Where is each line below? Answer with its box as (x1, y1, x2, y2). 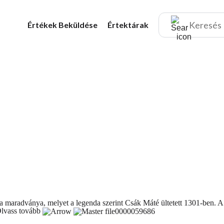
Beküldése (58, 20, 97, 29)
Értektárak (107, 20, 148, 29)
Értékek (27, 20, 58, 29)
